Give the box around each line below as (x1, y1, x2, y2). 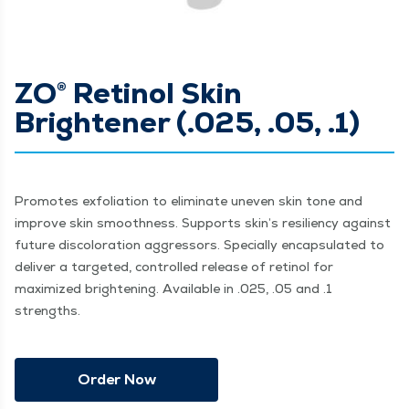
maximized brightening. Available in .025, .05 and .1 (15, 280, 332, 297)
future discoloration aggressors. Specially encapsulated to (15, 236, 384, 253)
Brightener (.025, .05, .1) (15, 103, 360, 142)
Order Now (77, 370, 156, 389)
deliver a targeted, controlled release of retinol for (15, 258, 333, 275)
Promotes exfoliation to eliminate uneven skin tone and (15, 193, 362, 209)
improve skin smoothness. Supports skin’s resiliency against (15, 215, 391, 231)
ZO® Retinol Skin (15, 74, 242, 112)
